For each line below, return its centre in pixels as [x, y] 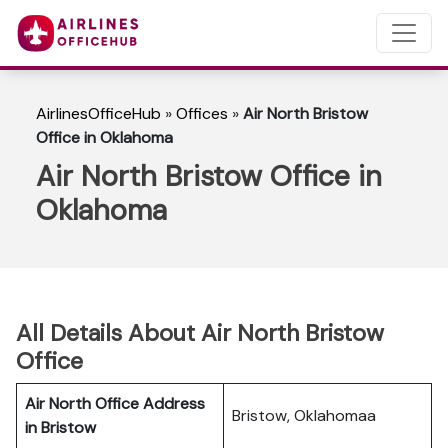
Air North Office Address [115, 403]
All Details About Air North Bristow [200, 333]
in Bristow [60, 427]
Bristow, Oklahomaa [304, 415]
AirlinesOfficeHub [98, 113]
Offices [202, 113]
